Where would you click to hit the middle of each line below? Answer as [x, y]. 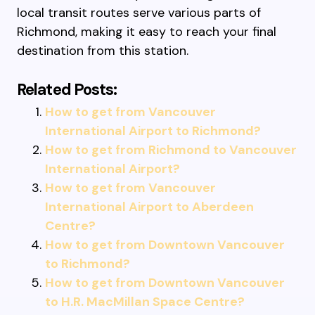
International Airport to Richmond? [153, 131]
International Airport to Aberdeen [149, 207]
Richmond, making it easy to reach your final [147, 32]
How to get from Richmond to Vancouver [171, 150]
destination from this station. [103, 51]
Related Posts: [67, 90]
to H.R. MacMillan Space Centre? [145, 302]
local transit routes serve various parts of [139, 13]
